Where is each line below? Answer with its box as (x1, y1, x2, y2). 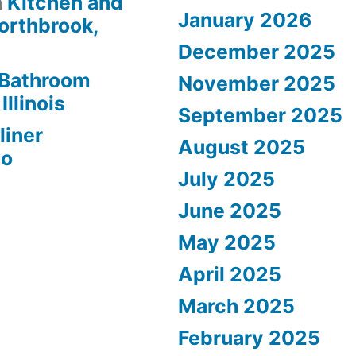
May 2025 (178, 230, 276, 254)
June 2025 (178, 199, 281, 222)
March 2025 (178, 294, 295, 318)
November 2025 (178, 72, 335, 95)
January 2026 (178, 8, 311, 32)
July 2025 (178, 167, 275, 191)
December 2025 (178, 40, 335, 64)
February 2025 (178, 326, 320, 350)
